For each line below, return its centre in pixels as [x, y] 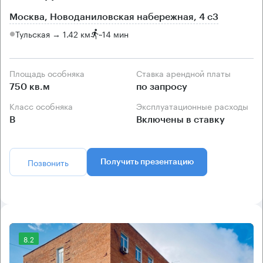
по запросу [162, 87]
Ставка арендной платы [186, 73]
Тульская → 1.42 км [53, 33]
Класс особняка [44, 105]
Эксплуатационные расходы [195, 105]
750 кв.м [30, 87]
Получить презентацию [147, 162]
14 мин [115, 33]
